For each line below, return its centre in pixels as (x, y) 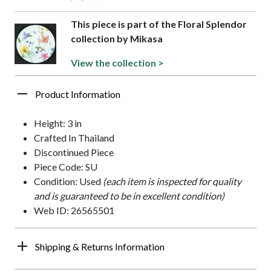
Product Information (78, 94)
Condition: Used (68, 181)
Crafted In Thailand (74, 138)
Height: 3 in (58, 123)
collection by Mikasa (116, 39)
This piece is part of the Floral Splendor (158, 24)
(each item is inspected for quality (172, 181)
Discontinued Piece (74, 152)
